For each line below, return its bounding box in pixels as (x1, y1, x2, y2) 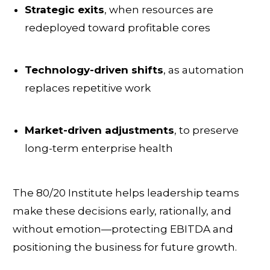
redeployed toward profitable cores (25, 21, 210, 34)
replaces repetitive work (25, 81, 151, 94)
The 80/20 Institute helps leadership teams (13, 186, 239, 199)
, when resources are (104, 3, 213, 16)
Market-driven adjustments (25, 124, 174, 136)
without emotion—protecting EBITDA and (13, 222, 233, 235)
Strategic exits (25, 3, 104, 16)
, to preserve (174, 124, 239, 136)
